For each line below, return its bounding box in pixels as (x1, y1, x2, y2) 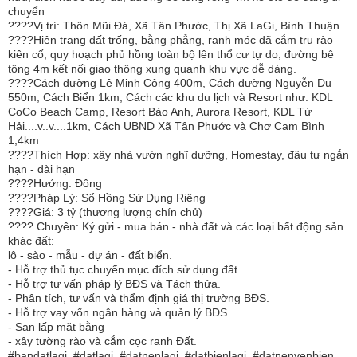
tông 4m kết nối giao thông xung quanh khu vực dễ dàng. (8, 62, 296, 75)
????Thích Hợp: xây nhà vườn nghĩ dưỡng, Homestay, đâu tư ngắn (8, 148, 349, 161)
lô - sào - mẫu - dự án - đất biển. (8, 249, 172, 261)
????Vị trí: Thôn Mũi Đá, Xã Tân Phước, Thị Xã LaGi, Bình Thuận (8, 19, 339, 32)
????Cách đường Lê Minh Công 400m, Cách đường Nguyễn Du (8, 76, 331, 89)
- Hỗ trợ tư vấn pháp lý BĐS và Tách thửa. (8, 277, 221, 290)
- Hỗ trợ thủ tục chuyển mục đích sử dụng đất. (8, 263, 241, 276)
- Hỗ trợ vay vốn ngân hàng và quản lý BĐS (8, 306, 227, 319)
